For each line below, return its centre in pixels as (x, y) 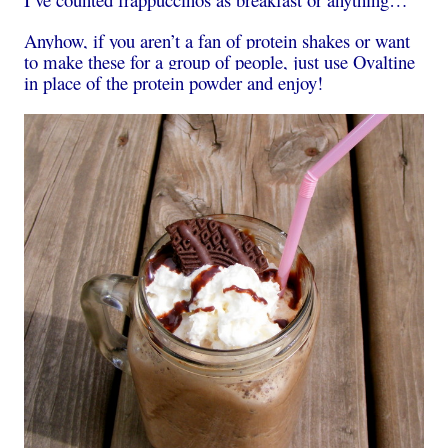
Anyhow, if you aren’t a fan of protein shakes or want (217, 41)
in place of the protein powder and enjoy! (173, 83)
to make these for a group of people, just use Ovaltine (219, 62)
